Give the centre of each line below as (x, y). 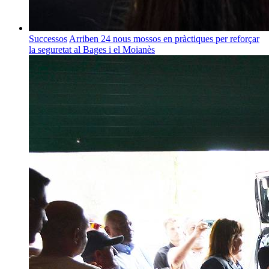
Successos (48, 39)
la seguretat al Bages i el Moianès (92, 50)
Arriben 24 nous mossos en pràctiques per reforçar (164, 39)
